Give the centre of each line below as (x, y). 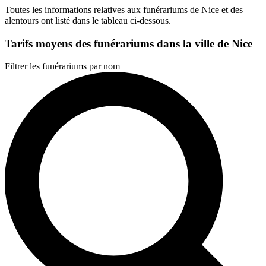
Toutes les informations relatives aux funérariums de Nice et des (124, 9)
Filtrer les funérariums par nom (62, 66)
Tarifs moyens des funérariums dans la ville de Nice (129, 43)
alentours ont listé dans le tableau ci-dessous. (88, 20)
